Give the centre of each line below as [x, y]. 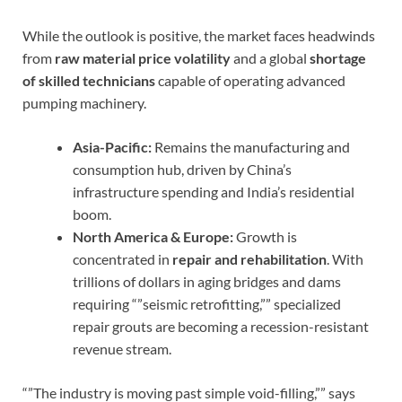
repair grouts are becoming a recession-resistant [221, 327]
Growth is [265, 237]
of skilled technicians [89, 81]
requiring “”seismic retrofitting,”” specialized [207, 304]
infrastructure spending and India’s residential [214, 192]
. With [345, 259]
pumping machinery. [84, 103]
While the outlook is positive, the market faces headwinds [199, 36]
